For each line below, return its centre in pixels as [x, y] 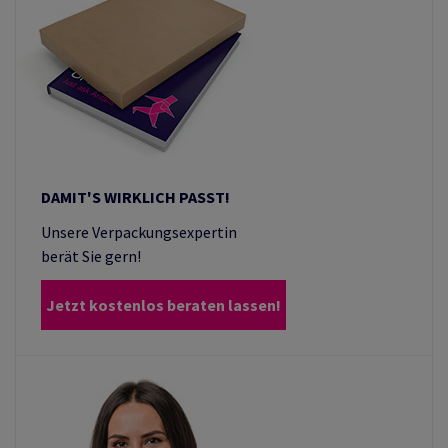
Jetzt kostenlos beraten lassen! [163, 305]
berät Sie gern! [91, 256]
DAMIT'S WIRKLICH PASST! [135, 197]
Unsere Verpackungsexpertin [139, 232]
